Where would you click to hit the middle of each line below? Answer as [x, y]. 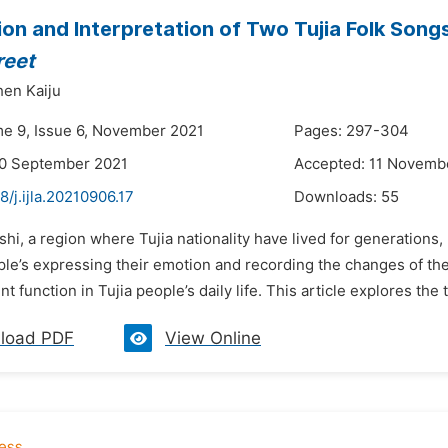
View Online [213, 338]
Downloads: [337, 197]
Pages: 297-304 [351, 131]
